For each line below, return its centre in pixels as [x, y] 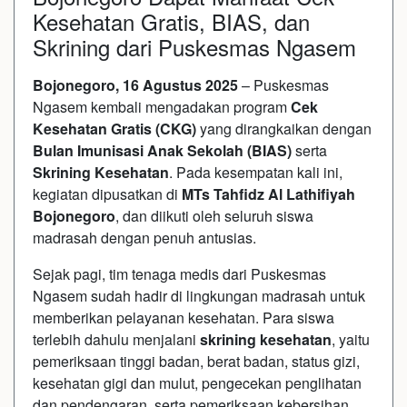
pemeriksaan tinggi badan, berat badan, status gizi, [196, 361]
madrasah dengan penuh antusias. [144, 237]
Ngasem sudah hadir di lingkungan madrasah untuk [199, 295]
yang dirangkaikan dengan [284, 128]
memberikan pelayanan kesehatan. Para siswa [184, 317]
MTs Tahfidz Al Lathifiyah [268, 194]
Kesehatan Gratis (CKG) [114, 128]
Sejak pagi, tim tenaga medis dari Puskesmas [179, 273]
